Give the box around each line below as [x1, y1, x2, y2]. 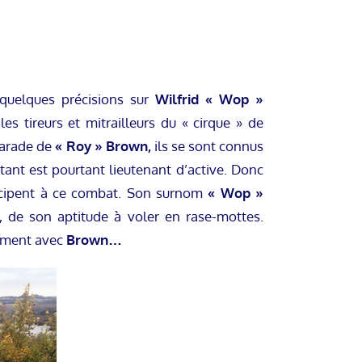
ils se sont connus [150, 137, 264, 155]
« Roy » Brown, [55, 137, 151, 155]
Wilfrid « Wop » [155, 90, 264, 108]
